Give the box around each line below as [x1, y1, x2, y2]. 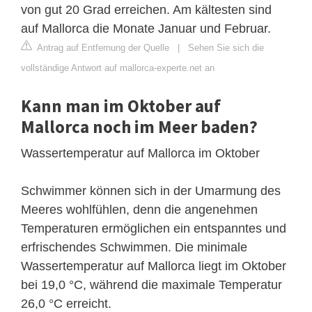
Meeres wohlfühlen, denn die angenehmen [21, 203, 258, 217]
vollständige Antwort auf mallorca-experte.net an [21, 63, 214, 74]
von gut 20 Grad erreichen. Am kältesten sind [21, 3, 272, 17]
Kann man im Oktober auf [21, 95, 221, 118]
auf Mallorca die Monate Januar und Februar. [21, 22, 271, 36]
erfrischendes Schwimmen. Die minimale [21, 240, 247, 255]
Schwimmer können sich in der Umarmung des [21, 184, 281, 198]
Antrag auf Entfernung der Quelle [35, 42, 169, 54]
